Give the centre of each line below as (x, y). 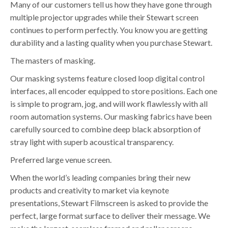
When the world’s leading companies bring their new (100, 177)
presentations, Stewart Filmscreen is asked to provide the (109, 203)
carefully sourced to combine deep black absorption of (106, 129)
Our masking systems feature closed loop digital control (107, 78)
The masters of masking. (53, 60)
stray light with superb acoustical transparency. (92, 142)
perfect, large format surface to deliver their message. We (110, 216)
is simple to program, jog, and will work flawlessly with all (109, 104)
